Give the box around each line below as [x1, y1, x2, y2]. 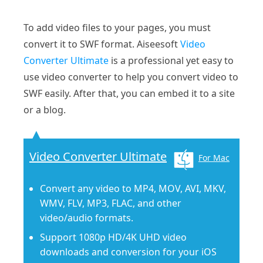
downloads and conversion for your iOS [40, 245, 217, 259]
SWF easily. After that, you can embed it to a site [23, 87, 235, 100]
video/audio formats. [40, 211, 133, 225]
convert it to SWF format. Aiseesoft [23, 38, 180, 51]
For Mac [198, 152, 230, 164]
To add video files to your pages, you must [23, 21, 211, 35]
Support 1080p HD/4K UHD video [40, 231, 187, 244]
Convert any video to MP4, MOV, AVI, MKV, [40, 182, 226, 195]
